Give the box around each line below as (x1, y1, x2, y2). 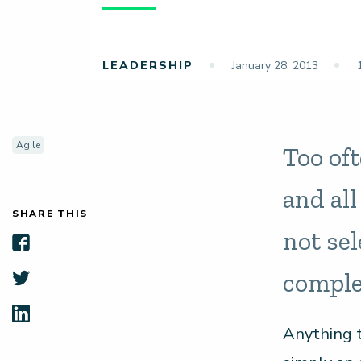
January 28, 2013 (228, 58, 318, 74)
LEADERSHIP (102, 58, 193, 74)
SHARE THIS (12, 207, 89, 221)
